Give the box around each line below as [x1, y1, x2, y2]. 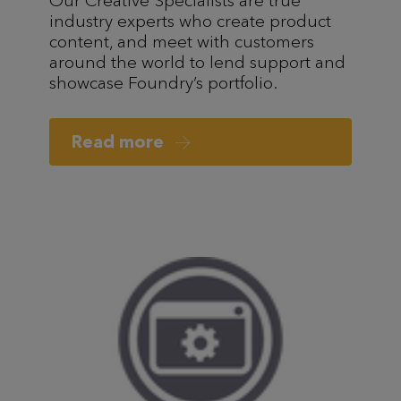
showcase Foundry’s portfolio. [49, 72, 277, 93]
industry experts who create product [49, 10, 331, 31]
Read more [72, 131, 168, 152]
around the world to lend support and [49, 51, 346, 73]
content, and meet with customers [49, 30, 314, 52]
